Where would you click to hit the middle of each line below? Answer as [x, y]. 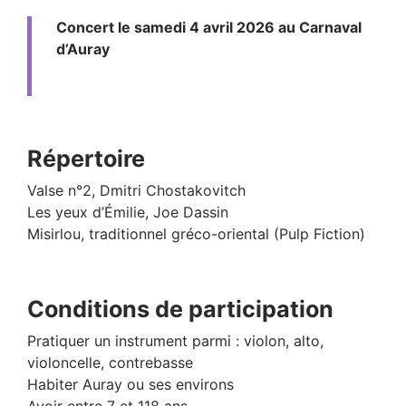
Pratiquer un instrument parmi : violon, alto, [175, 340]
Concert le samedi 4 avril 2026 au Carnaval [209, 27]
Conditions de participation [180, 309]
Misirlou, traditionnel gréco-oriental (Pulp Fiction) [196, 233]
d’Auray [83, 48]
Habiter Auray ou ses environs [130, 384]
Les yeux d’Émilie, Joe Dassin [128, 212]
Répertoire [86, 158]
